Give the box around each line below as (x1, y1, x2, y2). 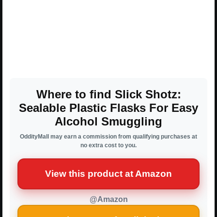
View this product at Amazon (45, 169, 172, 179)
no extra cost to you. (80, 142, 137, 149)
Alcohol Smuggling (55, 115, 162, 128)
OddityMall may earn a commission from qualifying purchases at (20, 133, 197, 140)
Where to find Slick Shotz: (36, 88, 181, 101)
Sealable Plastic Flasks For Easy (19, 101, 198, 115)
